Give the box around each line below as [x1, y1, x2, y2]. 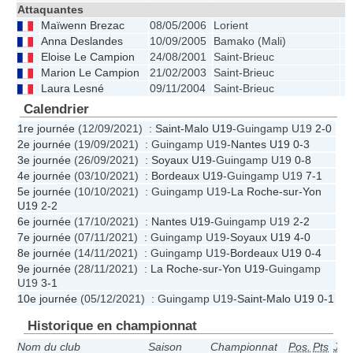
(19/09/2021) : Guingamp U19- [71, 138, 231, 151]
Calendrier [24, 101, 89, 117]
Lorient [214, 20, 248, 32]
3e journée [17, 154, 71, 167]
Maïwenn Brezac [41, 20, 124, 32]
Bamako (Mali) [214, 35, 286, 48]
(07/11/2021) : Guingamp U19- [71, 231, 230, 244]
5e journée [17, 185, 71, 199]
